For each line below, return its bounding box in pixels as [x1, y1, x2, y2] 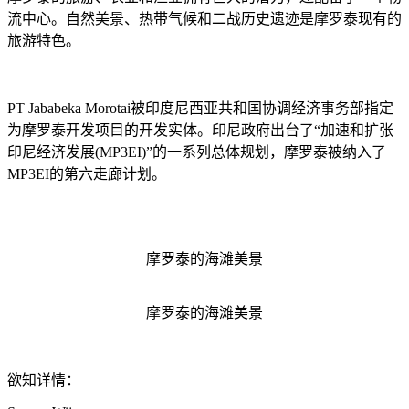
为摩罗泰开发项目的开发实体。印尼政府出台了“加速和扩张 [7, 122, 393, 139]
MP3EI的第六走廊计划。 [7, 166, 166, 183]
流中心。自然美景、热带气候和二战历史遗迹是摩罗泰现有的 [7, 11, 402, 27]
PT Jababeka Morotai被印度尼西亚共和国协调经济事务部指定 [7, 100, 393, 117]
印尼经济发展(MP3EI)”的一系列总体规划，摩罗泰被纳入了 [7, 144, 386, 161]
